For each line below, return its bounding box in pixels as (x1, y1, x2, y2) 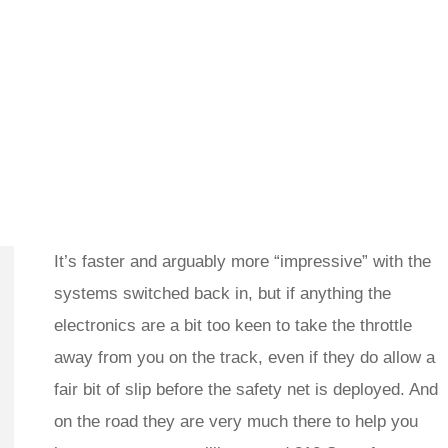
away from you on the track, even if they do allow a (54, 348, 435, 368)
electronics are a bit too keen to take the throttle (54, 316, 412, 336)
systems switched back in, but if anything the (54, 284, 391, 304)
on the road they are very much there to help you (54, 412, 418, 432)
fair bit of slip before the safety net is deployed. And (54, 380, 438, 400)
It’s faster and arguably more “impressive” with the (54, 252, 431, 272)
